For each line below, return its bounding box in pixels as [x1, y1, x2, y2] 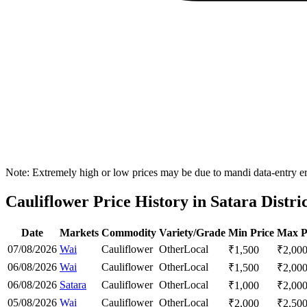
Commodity [101, 226, 156, 238]
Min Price [228, 226, 274, 238]
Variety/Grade [159, 226, 225, 238]
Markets [60, 226, 99, 238]
